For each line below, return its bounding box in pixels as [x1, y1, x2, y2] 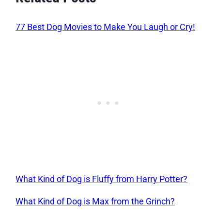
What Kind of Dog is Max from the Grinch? [15, 196, 175, 207]
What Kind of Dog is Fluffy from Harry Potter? [15, 174, 187, 185]
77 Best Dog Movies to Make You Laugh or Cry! [15, 22, 195, 32]
